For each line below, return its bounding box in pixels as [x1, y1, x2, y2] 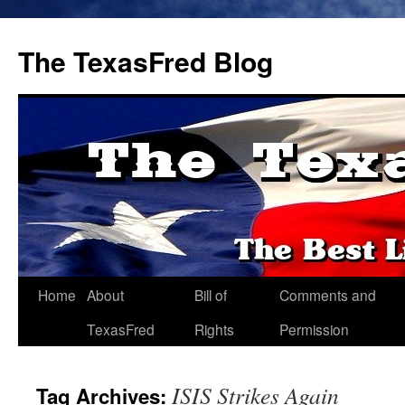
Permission [279, 319, 349, 339]
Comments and [279, 285, 376, 305]
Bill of [194, 285, 227, 305]
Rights [194, 319, 234, 339]
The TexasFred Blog [18, 42, 273, 80]
